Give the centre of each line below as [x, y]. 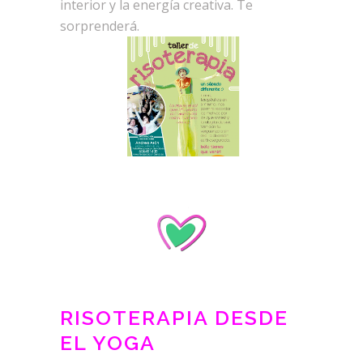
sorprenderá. [100, 26]
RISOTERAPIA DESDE [174, 317]
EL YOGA [108, 342]
